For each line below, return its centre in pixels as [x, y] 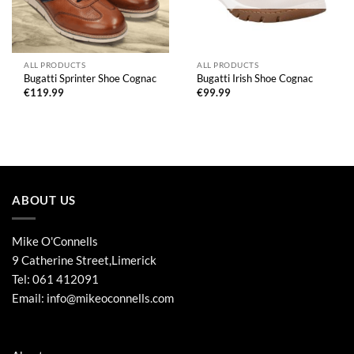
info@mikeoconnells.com [110, 298]
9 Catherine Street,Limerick [84, 260]
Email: [29, 298]
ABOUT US [44, 200]
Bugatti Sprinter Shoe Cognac [90, 79]
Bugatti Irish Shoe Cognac [255, 79]
